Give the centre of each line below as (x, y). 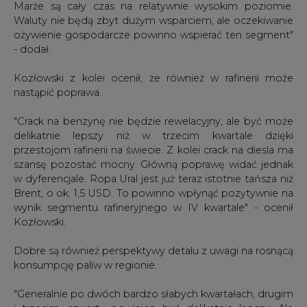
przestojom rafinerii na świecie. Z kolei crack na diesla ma (153, 150)
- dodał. (32, 49)
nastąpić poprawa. (58, 92)
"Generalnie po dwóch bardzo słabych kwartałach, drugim (153, 294)
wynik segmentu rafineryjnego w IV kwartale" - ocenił (153, 207)
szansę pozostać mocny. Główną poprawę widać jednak (153, 164)
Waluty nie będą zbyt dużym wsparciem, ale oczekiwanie (153, 20)
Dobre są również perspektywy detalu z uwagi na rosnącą (153, 250)
